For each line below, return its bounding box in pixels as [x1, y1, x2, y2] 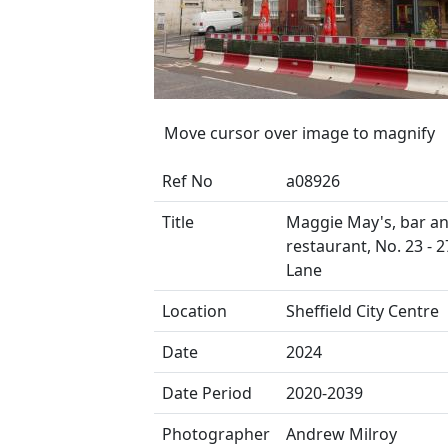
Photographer [162, 423, 270, 445]
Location [162, 300, 227, 322]
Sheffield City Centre [286, 300, 439, 322]
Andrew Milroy [286, 423, 397, 445]
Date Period [162, 382, 252, 404]
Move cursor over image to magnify [164, 122, 435, 144]
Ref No [162, 170, 213, 192]
